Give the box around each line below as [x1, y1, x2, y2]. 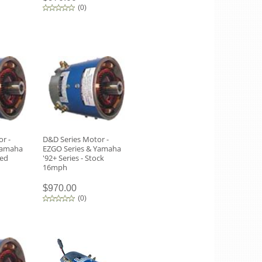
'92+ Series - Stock [43, 153, 104, 163]
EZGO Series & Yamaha [43, 143, 121, 154]
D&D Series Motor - [43, 134, 109, 144]
